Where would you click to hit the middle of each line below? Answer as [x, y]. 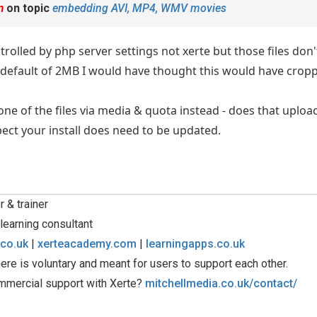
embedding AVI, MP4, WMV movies [139, 8]
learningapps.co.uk [195, 244]
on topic [28, 8]
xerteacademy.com [87, 244]
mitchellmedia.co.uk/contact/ [221, 283]
